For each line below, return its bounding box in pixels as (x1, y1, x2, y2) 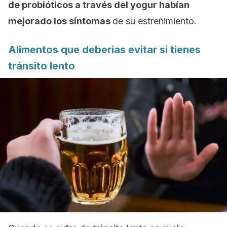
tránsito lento (8, 60, 75, 72)
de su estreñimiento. (112, 16, 197, 26)
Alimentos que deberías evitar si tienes (8, 44, 201, 56)
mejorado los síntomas (8, 16, 112, 26)
